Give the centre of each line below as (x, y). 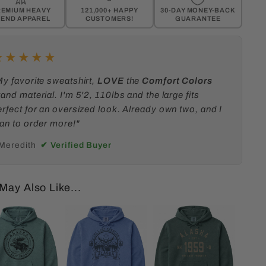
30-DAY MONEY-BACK (198, 10)
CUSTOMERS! (109, 19)
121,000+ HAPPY (110, 10)
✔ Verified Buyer (76, 145)
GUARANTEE (198, 19)
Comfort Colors (177, 80)
